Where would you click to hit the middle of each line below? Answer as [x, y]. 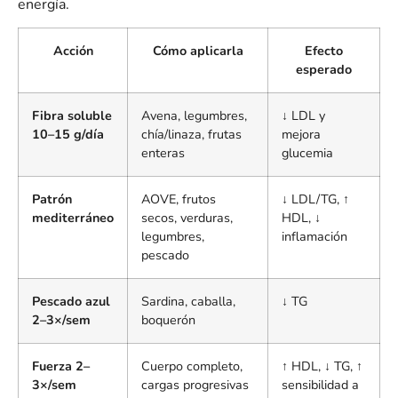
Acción [73, 51]
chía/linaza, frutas [191, 135]
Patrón [52, 199]
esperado [324, 70]
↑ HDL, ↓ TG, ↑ [322, 366]
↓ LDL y [303, 116]
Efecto [324, 51]
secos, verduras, [187, 218]
